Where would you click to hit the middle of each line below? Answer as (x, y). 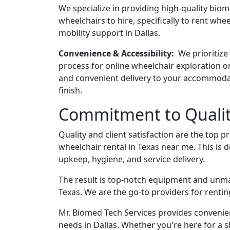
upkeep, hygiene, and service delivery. (132, 159)
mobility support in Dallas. (109, 33)
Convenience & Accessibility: (117, 53)
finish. (70, 90)
